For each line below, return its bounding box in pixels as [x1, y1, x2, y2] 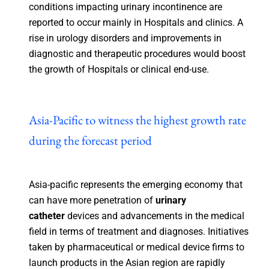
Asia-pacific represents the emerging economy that [28, 178, 243, 190]
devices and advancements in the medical [64, 210, 244, 222]
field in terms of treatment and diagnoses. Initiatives [28, 225, 249, 237]
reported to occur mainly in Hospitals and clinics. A [28, 16, 243, 28]
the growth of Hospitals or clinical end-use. [28, 63, 209, 75]
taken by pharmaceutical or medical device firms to [28, 241, 244, 253]
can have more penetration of [28, 194, 156, 206]
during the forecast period [28, 131, 152, 148]
